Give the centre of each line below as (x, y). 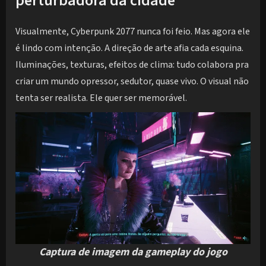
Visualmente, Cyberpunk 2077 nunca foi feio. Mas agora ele (133, 31)
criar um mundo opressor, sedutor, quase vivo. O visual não (132, 81)
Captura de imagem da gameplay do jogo (133, 252)
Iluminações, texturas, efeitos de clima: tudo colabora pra (132, 64)
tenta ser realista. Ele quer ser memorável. (101, 98)
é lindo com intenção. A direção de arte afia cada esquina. (129, 48)
